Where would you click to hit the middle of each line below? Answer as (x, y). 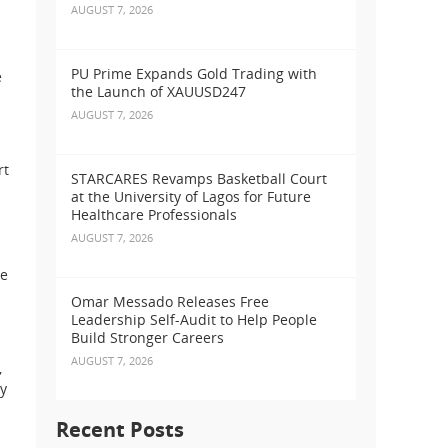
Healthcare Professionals (154, 215)
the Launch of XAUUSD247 (158, 92)
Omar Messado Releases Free (170, 302)
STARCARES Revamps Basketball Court (199, 179)
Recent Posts (120, 430)
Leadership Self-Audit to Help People (194, 320)
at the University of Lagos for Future (191, 197)
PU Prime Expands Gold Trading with (194, 74)
